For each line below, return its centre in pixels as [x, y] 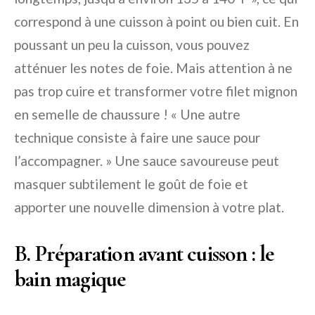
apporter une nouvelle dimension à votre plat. [149, 207]
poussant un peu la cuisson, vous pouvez [132, 45]
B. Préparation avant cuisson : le [144, 254]
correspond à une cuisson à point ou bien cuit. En [156, 22]
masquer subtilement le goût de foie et [131, 184]
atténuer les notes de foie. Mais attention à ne [153, 68]
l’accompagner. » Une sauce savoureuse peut [147, 161]
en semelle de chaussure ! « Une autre [127, 115]
